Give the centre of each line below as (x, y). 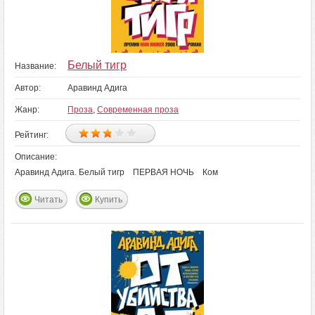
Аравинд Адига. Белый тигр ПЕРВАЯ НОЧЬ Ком (116, 172)
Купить (109, 200)
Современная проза (138, 110)
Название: (36, 66)
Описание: (36, 157)
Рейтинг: (32, 135)
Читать (49, 200)
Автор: (28, 88)
